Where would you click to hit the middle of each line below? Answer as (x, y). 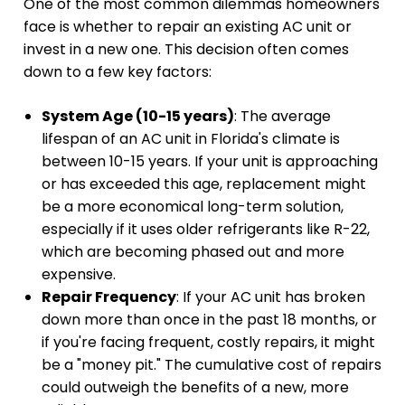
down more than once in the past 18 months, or (209, 320)
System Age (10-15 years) (138, 117)
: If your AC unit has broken (271, 297)
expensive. (79, 275)
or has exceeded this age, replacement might (204, 184)
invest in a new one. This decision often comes (186, 50)
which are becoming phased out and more (193, 252)
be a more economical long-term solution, (193, 207)
